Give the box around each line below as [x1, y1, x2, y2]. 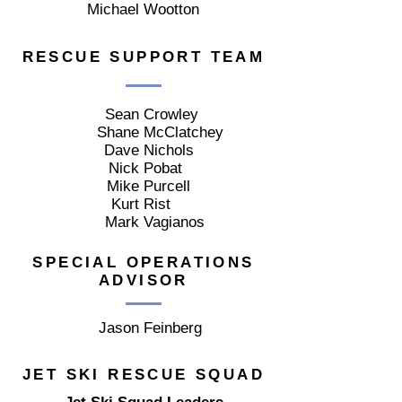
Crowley [144, 106, 198, 123]
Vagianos [144, 214, 205, 231]
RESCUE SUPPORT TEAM [22, 48, 266, 66]
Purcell [144, 178, 195, 195]
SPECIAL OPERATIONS [32, 254, 255, 271]
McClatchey [144, 124, 223, 141]
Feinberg [144, 319, 202, 336]
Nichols [144, 142, 194, 159]
